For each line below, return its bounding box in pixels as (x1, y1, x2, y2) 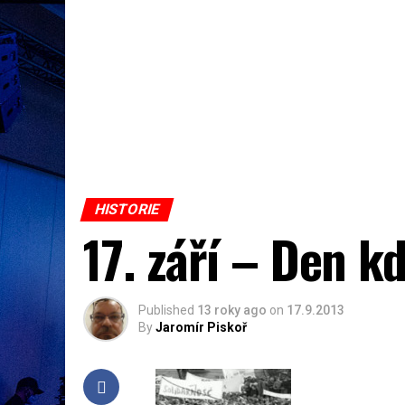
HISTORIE (92, 201, 162, 218)
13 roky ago (197, 303, 267, 317)
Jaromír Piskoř (155, 320, 247, 334)
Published (138, 303, 194, 317)
